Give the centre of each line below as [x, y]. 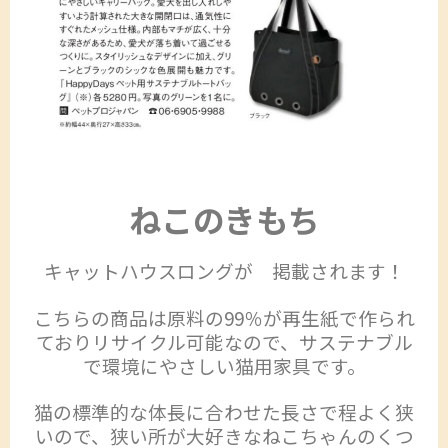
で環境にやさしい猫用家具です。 [224, 365]
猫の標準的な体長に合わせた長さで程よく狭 [224, 412]
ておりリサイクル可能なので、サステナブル [224, 341]
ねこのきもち [224, 218]
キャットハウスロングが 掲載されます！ [224, 271]
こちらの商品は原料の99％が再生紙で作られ [224, 317]
